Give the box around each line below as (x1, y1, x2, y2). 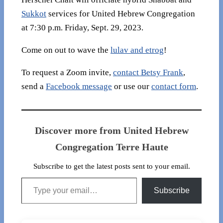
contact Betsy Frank (113, 67, 183, 77)
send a (21, 81, 46, 91)
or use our (112, 81, 151, 91)
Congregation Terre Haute (55, 141, 168, 152)
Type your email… (21, 172, 49, 182)
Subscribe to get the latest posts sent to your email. (33, 162, 190, 170)
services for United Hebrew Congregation (46, 9, 195, 19)
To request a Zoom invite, (21, 67, 113, 77)
